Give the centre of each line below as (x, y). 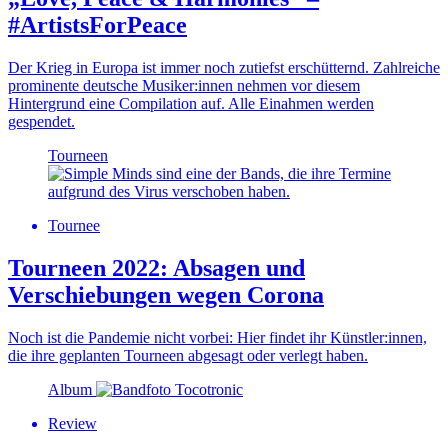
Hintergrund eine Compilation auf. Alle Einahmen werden (191, 104)
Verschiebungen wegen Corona (166, 295)
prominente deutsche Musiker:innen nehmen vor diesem (184, 86)
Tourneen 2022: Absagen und (156, 268)
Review (72, 423)
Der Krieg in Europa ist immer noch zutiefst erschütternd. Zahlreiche (224, 68)
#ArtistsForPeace (97, 25)
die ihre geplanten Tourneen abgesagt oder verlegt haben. (188, 355)
